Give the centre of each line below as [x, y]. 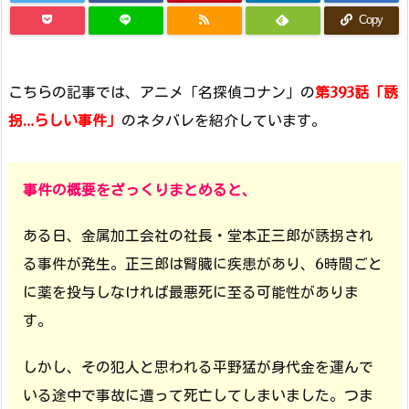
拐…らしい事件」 [65, 120]
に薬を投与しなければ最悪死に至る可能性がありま [191, 292]
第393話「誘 [357, 92]
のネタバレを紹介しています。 [224, 120]
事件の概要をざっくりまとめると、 [140, 189]
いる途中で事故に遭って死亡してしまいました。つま [198, 396]
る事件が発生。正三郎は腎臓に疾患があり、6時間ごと [203, 263]
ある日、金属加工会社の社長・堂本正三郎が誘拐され [198, 235]
